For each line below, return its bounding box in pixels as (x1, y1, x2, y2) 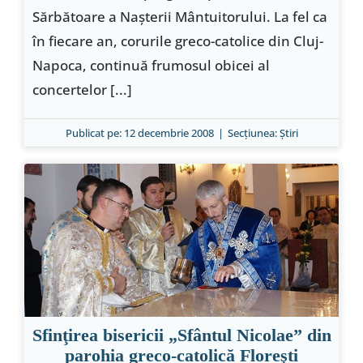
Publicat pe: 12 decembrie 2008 (65, 126, 214, 140)
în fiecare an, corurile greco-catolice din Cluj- (32, 32, 323, 50)
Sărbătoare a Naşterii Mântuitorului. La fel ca (32, 7, 327, 26)
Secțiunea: (227, 126, 280, 140)
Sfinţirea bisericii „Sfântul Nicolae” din (32, 325, 331, 346)
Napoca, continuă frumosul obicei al (32, 56, 270, 75)
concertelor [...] (32, 80, 132, 99)
